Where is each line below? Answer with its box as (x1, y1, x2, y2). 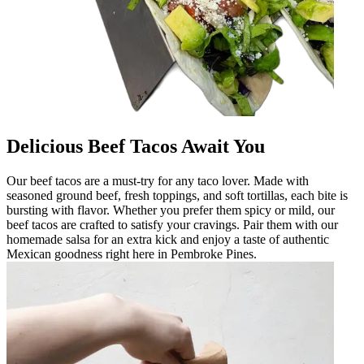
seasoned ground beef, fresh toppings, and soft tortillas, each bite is (6, 188, 348, 202)
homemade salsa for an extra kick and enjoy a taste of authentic (6, 232, 329, 246)
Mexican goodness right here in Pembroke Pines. (6, 246, 257, 261)
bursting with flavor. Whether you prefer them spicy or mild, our (6, 202, 335, 217)
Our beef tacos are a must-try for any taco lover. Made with (6, 173, 309, 188)
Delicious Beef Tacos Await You (6, 135, 265, 157)
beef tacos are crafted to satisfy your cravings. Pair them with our (6, 217, 338, 232)
